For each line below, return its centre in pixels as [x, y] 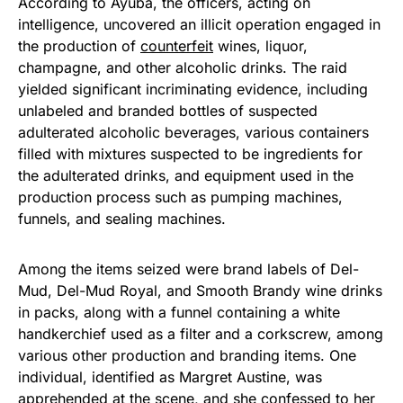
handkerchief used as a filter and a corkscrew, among [201, 333]
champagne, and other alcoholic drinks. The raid [183, 67]
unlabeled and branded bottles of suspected [168, 110]
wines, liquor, [260, 45]
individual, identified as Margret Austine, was [170, 376]
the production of [79, 45]
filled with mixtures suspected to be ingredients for [190, 153]
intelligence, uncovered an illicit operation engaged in [199, 24]
